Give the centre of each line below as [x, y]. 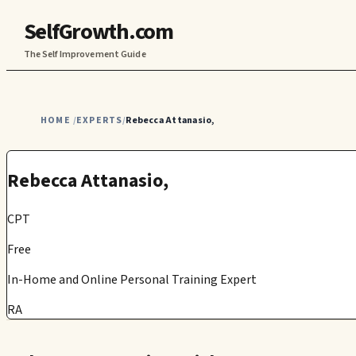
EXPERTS [100, 120]
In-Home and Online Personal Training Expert [132, 279]
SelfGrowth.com [98, 31]
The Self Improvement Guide [85, 54]
